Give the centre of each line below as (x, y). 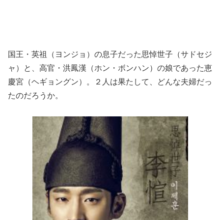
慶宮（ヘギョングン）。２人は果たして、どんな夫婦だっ (110, 82)
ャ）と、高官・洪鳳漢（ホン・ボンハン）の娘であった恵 (110, 68)
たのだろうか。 (35, 95)
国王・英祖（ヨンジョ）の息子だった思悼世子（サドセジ (110, 54)
